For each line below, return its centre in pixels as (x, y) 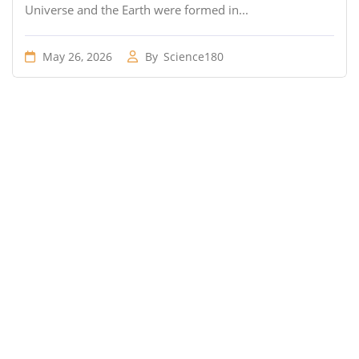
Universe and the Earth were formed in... (137, 10)
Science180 (194, 56)
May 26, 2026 (76, 56)
